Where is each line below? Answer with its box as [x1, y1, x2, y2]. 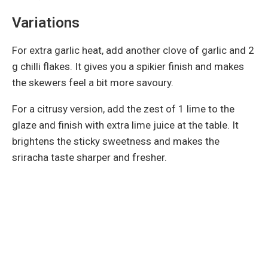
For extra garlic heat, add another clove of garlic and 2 [12, 44, 254, 56]
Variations [12, 14, 80, 31]
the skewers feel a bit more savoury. [12, 76, 173, 89]
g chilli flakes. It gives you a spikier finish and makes [12, 60, 244, 72]
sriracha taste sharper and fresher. [12, 151, 167, 163]
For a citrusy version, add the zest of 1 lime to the [12, 102, 234, 115]
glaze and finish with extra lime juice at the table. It [12, 118, 239, 131]
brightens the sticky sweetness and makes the [12, 135, 220, 147]
